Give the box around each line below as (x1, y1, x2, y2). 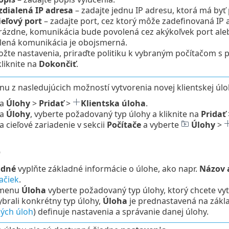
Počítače (106, 119, 141, 130)
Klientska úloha (80, 97, 146, 109)
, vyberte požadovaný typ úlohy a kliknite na (30, 108, 201, 120)
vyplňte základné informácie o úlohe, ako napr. (15, 163, 199, 175)
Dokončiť (38, 58, 76, 70)
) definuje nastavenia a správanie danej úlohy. (33, 206, 209, 218)
